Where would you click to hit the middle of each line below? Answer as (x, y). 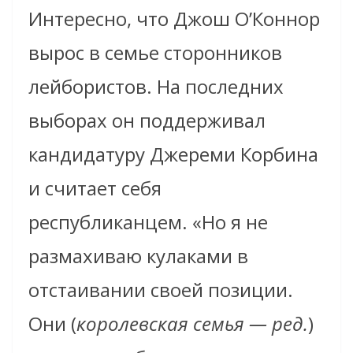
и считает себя (95, 188)
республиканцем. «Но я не (148, 222)
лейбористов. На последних (156, 87)
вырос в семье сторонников (155, 53)
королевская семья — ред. (192, 324)
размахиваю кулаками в (138, 256)
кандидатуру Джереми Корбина (173, 154)
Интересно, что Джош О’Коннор (174, 19)
